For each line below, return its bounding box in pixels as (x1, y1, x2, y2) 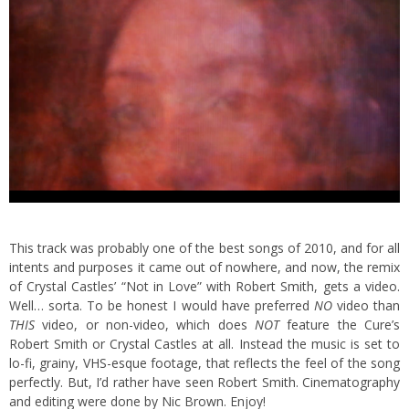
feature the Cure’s (279, 315, 400, 333)
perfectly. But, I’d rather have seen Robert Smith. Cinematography (9, 372, 400, 391)
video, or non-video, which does (35, 315, 255, 333)
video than (331, 296, 401, 314)
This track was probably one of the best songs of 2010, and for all (9, 238, 400, 257)
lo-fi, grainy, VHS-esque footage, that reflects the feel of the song (9, 353, 400, 372)
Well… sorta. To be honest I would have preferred (9, 296, 314, 314)
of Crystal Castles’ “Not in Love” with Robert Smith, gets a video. (9, 277, 400, 295)
